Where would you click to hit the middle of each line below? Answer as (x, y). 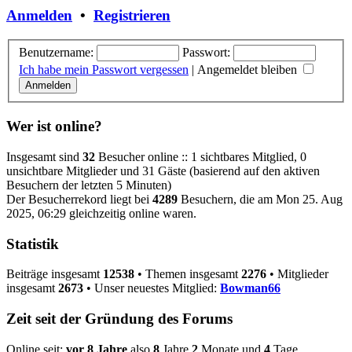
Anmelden (39, 16)
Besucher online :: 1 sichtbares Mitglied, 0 (201, 156)
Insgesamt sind (44, 156)
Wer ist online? (54, 126)
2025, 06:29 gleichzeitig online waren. (101, 213)
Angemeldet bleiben (249, 70)
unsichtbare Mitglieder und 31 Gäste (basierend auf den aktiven (163, 170)
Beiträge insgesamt (55, 274)
